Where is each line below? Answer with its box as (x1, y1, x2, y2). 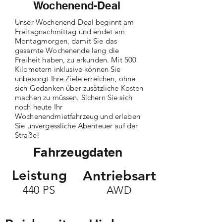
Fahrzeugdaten (33, 145, 123, 160)
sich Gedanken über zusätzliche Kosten (15, 83, 144, 93)
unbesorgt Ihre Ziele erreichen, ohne (15, 74, 136, 83)
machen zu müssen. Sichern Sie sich (15, 93, 133, 102)
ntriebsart (92, 167, 156, 184)
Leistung (11, 167, 67, 183)
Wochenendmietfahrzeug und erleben (15, 111, 140, 121)
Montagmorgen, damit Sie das (15, 36, 117, 46)
